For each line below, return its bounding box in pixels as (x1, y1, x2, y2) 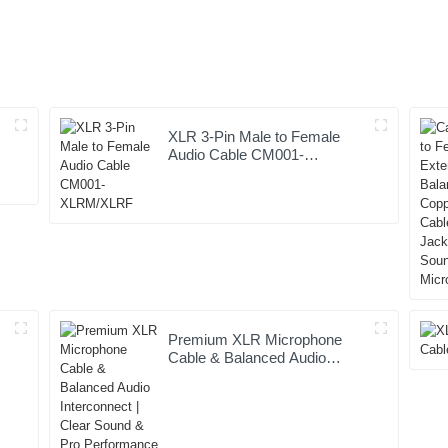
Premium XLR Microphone (168, 331, 343, 349)
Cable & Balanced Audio (168, 349, 327, 367)
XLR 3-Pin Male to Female (168, 128, 341, 146)
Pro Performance (168, 385, 281, 403)
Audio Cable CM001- (168, 146, 305, 164)
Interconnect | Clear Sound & (168, 367, 357, 385)
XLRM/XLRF (168, 164, 253, 182)
